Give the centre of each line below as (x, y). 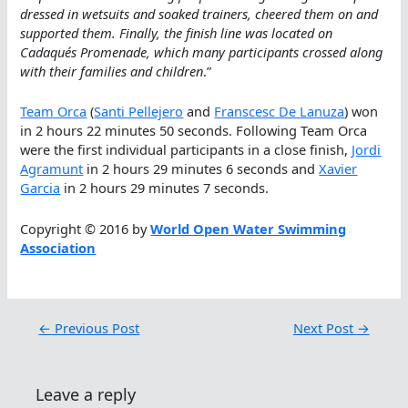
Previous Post (96, 327)
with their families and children (112, 71)
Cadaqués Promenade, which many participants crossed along (202, 52)
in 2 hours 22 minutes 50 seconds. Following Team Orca (194, 131)
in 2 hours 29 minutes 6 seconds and (201, 169)
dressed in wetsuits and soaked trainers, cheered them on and (199, 14)
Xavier (338, 169)
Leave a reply (86, 394)
